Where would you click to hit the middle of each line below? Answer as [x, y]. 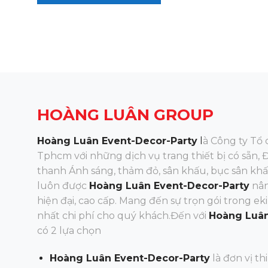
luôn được [62, 185]
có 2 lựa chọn [69, 230]
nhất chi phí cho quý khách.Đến [114, 215]
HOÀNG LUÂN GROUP [125, 115]
